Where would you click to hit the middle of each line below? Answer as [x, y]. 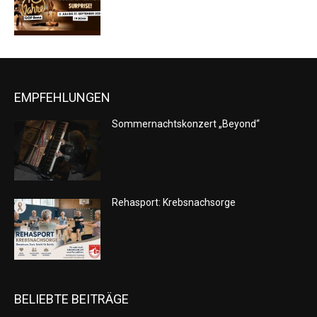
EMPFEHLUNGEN [62, 97]
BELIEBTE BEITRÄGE [71, 299]
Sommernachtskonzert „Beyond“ [186, 123]
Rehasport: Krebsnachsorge [174, 203]
